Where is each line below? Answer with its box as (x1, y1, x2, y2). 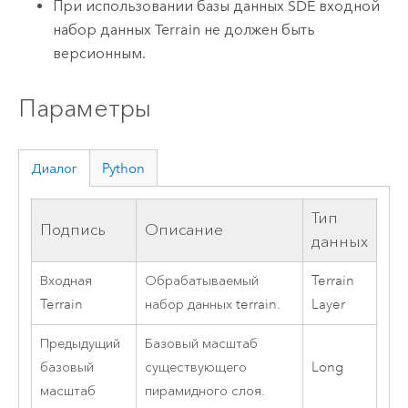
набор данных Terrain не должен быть (53, 21, 316, 39)
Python (102, 159, 146, 177)
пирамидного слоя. (144, 382, 265, 401)
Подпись (39, 220, 106, 240)
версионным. (53, 45, 147, 63)
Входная (39, 272, 92, 291)
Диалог (30, 159, 77, 177)
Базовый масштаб (144, 335, 258, 353)
